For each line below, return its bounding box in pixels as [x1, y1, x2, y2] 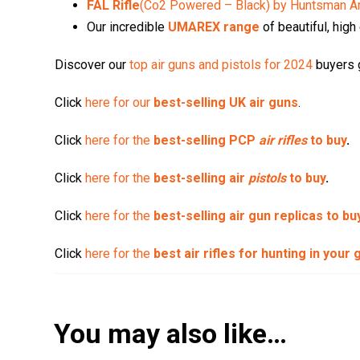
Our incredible [87, 18, 169, 35]
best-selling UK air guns [153, 94, 299, 110]
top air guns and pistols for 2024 [129, 56, 313, 72]
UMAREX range [168, 18, 260, 35]
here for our [85, 94, 154, 110]
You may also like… [54, 317, 288, 350]
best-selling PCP [153, 132, 260, 148]
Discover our [55, 56, 130, 72]
